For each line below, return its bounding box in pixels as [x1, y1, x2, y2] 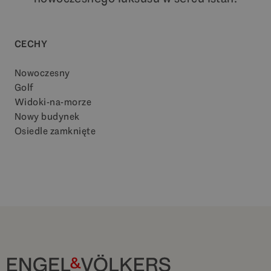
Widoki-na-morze [15, 95, 92, 108]
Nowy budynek [15, 109, 80, 123]
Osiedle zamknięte [15, 124, 96, 137]
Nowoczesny [15, 66, 70, 79]
